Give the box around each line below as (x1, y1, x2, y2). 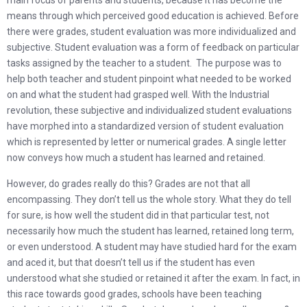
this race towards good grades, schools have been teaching (7, 288, 262, 299)
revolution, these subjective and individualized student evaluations (7, 105, 292, 116)
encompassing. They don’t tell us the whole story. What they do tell (7, 194, 291, 205)
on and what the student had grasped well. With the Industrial (7, 89, 269, 100)
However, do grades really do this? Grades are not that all (7, 178, 250, 189)
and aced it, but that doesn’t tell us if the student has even (7, 257, 255, 268)
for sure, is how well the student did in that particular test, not (7, 210, 269, 221)
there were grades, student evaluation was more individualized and (7, 26, 296, 37)
